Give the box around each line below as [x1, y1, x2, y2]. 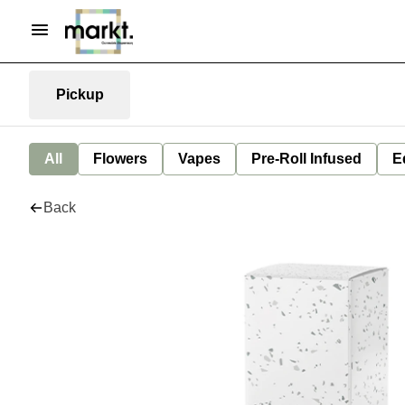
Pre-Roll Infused [251, 151, 362, 166]
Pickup [55, 86, 104, 102]
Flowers [93, 151, 147, 166]
